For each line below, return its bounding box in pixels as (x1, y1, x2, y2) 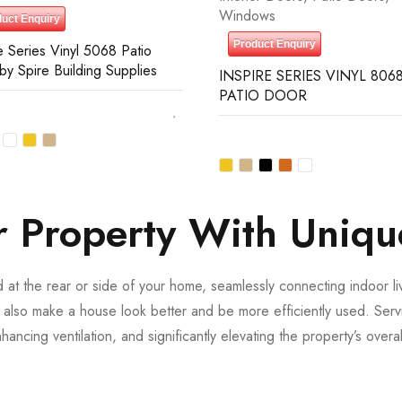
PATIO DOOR (219, 85, 307, 106)
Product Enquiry (233, 38, 316, 50)
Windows (219, 5, 275, 26)
